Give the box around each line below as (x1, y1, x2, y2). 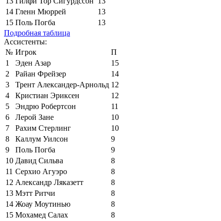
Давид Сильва (15, 156, 63, 165)
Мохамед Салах (15, 210, 68, 219)
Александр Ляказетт (15, 178, 83, 186)
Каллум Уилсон (15, 134, 68, 143)
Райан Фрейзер (15, 69, 66, 78)
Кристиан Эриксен (15, 91, 79, 100)
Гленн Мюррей (15, 7, 66, 16)
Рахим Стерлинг (15, 123, 71, 132)
